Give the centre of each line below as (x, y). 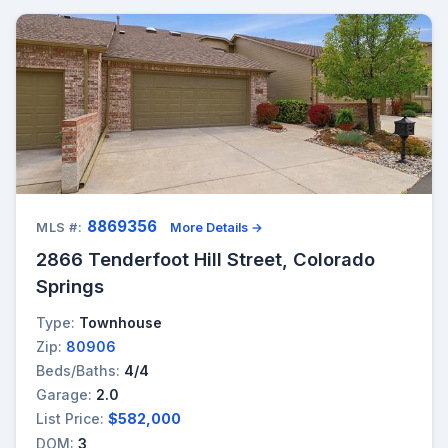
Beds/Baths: (78, 371)
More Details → (217, 227)
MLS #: (59, 227)
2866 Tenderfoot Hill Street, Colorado (205, 258)
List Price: (70, 419)
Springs (70, 285)
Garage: (64, 395)
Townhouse (120, 322)
